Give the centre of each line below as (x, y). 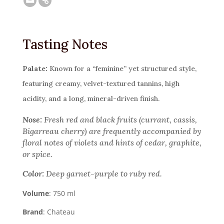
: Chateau (59, 211)
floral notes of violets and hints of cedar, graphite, (112, 142)
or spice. (37, 154)
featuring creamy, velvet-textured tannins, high (101, 83)
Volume (35, 193)
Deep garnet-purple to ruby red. (103, 173)
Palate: (35, 68)
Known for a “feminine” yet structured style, (122, 68)
